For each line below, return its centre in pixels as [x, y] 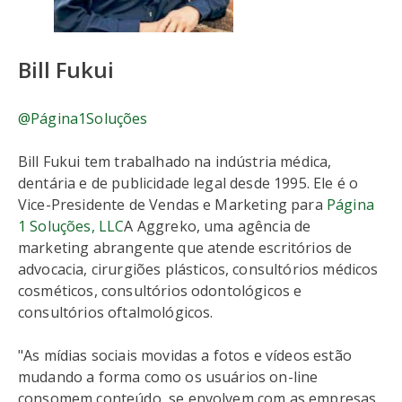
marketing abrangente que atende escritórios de [185, 248]
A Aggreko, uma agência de [218, 227]
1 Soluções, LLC [71, 227]
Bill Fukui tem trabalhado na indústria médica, [175, 162]
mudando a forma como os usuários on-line [168, 377]
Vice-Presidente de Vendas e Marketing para [172, 205]
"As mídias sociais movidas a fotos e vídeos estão [185, 356]
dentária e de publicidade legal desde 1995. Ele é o [188, 184]
